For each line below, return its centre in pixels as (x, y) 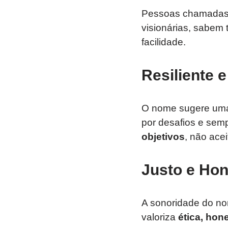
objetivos (163, 136)
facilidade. (163, 42)
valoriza (160, 217)
